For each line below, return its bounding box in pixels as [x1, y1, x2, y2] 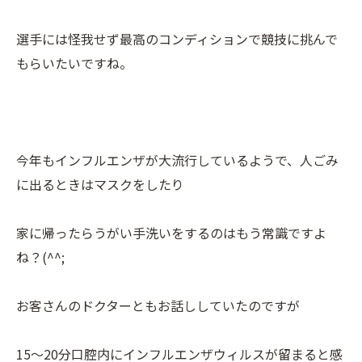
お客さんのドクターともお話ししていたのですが [16, 296, 300, 315]
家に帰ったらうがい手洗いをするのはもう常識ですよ [16, 223, 326, 242]
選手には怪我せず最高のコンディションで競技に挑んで [16, 29, 338, 48]
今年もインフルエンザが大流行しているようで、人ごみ [16, 150, 339, 170]
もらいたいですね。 [16, 53, 133, 73]
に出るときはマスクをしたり [16, 175, 184, 194]
